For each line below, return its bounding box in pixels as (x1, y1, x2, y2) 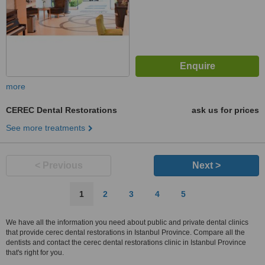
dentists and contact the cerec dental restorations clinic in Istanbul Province (6, 238, 246, 247)
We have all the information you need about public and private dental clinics (6, 218, 248, 227)
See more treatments (6, 123, 85, 132)
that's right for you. (6, 248, 64, 257)
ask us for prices (192, 105, 259, 115)
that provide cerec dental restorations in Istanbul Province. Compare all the (6, 228, 245, 237)
